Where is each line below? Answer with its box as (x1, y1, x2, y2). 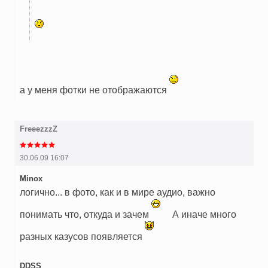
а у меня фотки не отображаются (20, 84, 169, 96)
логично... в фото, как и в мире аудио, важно (20, 187, 215, 198)
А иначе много (170, 209, 236, 220)
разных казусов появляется (20, 231, 145, 242)
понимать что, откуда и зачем (20, 209, 151, 220)
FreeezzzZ (20, 124, 57, 134)
